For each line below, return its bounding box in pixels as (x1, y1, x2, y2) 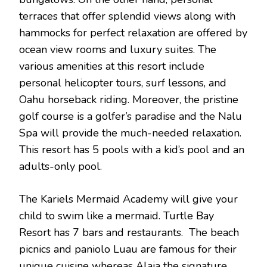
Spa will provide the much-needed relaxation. (19, 126, 241, 141)
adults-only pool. (19, 159, 102, 174)
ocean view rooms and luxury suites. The (19, 42, 216, 57)
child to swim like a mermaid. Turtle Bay (19, 209, 214, 223)
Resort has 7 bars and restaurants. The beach (19, 225, 239, 240)
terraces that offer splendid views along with (19, 9, 235, 24)
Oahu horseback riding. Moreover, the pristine (19, 92, 238, 107)
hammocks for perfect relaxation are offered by (19, 26, 247, 41)
